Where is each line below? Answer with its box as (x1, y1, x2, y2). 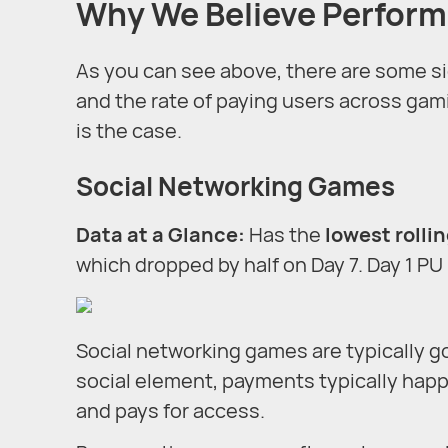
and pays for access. (76, 396, 265, 424)
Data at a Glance (76, 220, 238, 248)
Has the (245, 220, 325, 248)
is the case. (76, 117, 182, 145)
